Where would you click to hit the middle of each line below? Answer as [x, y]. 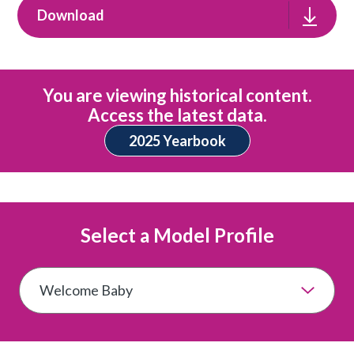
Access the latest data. [177, 115]
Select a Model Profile [177, 235]
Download [71, 15]
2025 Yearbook [177, 140]
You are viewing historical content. [177, 95]
